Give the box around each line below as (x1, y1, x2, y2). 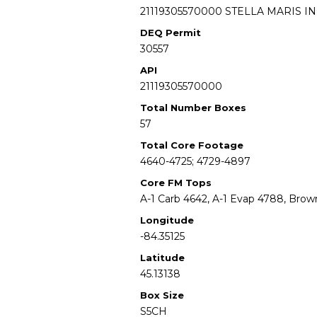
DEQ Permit (140, 27, 201, 38)
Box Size (140, 289, 184, 301)
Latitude (140, 252, 185, 263)
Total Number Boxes (140, 102, 246, 113)
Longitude (140, 214, 194, 226)
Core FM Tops (140, 177, 212, 188)
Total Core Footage (140, 139, 243, 151)
